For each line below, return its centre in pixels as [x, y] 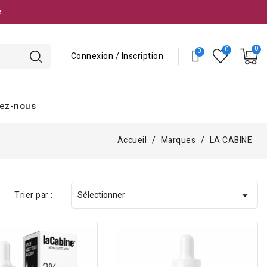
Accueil [132, 140]
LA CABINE [231, 140]
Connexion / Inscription [117, 56]
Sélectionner [101, 195]
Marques [178, 140]
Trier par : [34, 195]
